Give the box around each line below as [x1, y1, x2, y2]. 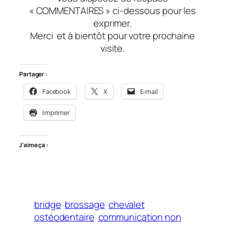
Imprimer [42, 107, 70, 117]
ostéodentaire [34, 210, 94, 223]
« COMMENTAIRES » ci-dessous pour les [29, 4, 196, 18]
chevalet [108, 197, 145, 211]
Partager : [19, 69, 47, 78]
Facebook [42, 86, 71, 96]
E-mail [140, 86, 158, 96]
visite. [100, 42, 125, 55]
